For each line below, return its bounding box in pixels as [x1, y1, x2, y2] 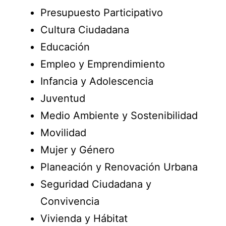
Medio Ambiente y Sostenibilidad [40, 109, 198, 122]
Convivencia [40, 195, 99, 207]
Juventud [40, 92, 85, 104]
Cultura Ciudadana [40, 24, 129, 36]
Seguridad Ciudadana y [40, 178, 151, 190]
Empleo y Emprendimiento [40, 58, 165, 70]
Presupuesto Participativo [40, 7, 163, 19]
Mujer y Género [40, 144, 115, 156]
